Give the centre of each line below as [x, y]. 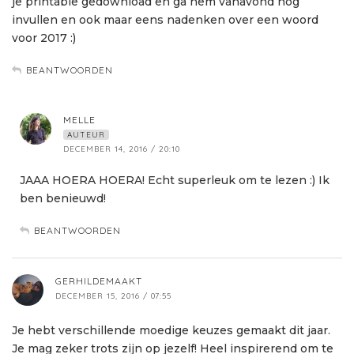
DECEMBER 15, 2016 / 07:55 [113, 296]
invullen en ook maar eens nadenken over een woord [165, 20]
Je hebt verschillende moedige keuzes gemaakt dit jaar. [171, 331]
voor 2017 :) [44, 38]
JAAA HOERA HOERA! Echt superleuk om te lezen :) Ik [175, 181]
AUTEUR [86, 135]
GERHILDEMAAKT [99, 281]
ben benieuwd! [63, 199]
